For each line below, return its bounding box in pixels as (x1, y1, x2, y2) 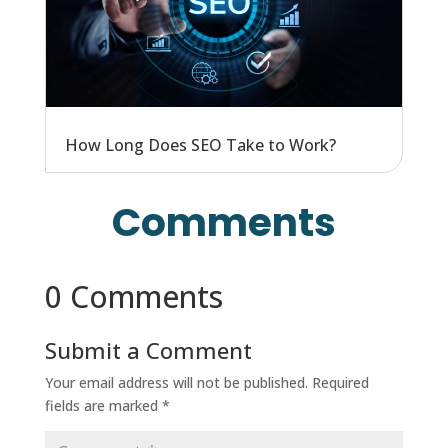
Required (311, 373, 369, 393)
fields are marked (44, 396, 162, 416)
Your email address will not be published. (44, 373, 308, 393)
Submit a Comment (44, 335, 252, 366)
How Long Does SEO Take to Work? (64, 134, 336, 157)
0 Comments (44, 276, 223, 318)
